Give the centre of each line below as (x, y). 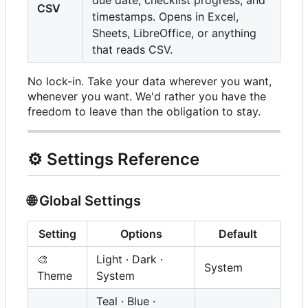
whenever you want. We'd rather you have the (147, 97)
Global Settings (88, 200)
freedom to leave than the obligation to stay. (144, 112)
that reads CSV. (132, 50)
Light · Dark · (130, 259)
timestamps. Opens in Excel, (165, 17)
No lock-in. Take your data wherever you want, (150, 81)
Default (238, 233)
